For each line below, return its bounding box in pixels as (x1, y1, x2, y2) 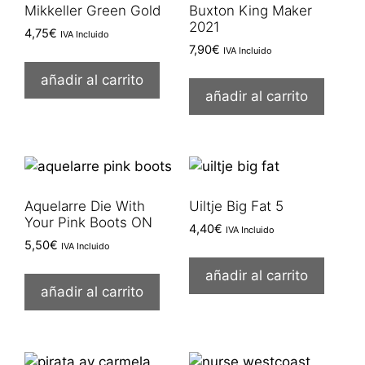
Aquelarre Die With (24, 197, 145, 214)
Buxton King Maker (188, 2, 312, 19)
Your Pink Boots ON (24, 213, 152, 231)
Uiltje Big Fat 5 (188, 197, 284, 214)
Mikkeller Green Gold (24, 2, 161, 19)
